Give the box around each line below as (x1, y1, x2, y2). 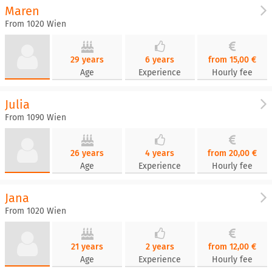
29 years (70, 55, 104, 65)
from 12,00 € (208, 242, 257, 252)
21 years (71, 242, 104, 252)
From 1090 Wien (5, 112, 66, 123)
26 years (70, 148, 104, 158)
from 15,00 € (208, 55, 257, 65)
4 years (145, 148, 175, 158)
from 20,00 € (208, 148, 257, 158)
